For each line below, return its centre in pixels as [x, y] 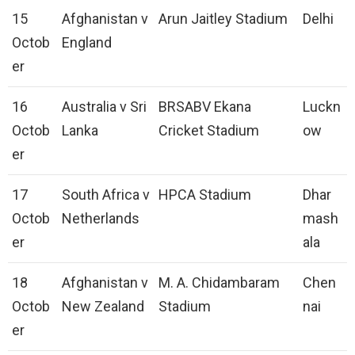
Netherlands [101, 219]
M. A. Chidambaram [219, 283]
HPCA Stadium [205, 195]
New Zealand [103, 307]
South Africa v [106, 195]
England [87, 43]
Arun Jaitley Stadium [223, 19]
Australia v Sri [104, 107]
